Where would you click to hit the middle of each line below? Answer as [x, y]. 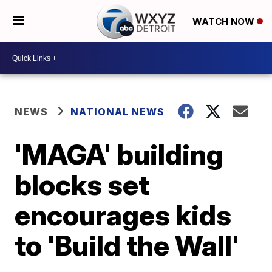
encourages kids [123, 215]
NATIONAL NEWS [118, 112]
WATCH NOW [224, 21]
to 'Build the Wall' [127, 245]
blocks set [82, 185]
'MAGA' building [119, 154]
